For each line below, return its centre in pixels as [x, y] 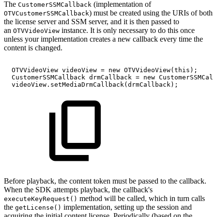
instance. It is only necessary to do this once [127, 30]
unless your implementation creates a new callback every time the [103, 39]
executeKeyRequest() [41, 199]
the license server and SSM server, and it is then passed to [92, 22]
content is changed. [33, 48]
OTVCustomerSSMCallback [46, 13]
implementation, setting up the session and [127, 207]
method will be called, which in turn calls [141, 198]
